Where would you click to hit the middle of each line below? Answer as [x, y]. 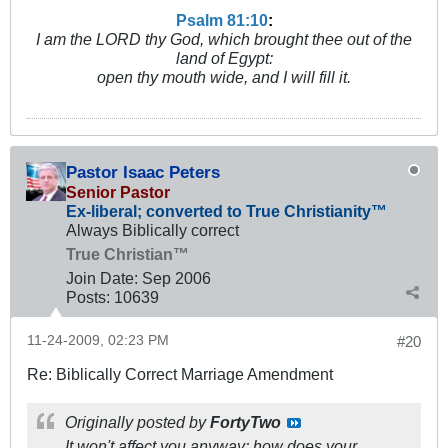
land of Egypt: [224, 58]
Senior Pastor [118, 192]
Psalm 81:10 [221, 20]
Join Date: [102, 278]
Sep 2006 [176, 278]
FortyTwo [245, 422]
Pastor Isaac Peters [143, 172]
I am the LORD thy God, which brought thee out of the [224, 39]
